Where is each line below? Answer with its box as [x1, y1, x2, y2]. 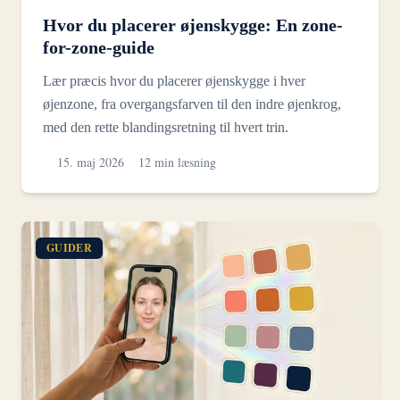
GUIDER [46, 240, 92, 256]
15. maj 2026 [57, 154, 124, 171]
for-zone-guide [43, 37, 154, 58]
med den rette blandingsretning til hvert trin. [43, 120, 288, 136]
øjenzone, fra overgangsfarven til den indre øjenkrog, [43, 96, 341, 112]
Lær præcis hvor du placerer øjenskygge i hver [43, 73, 305, 89]
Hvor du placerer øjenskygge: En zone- [43, 15, 343, 36]
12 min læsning [138, 154, 216, 171]
